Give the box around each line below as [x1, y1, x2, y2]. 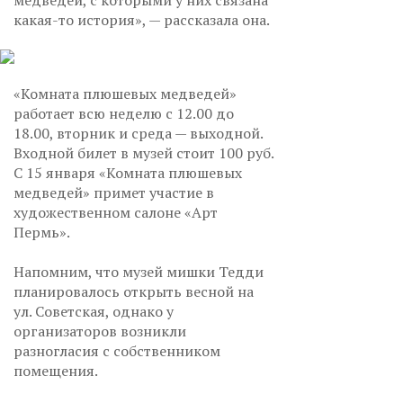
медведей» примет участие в [13, 183, 214, 202]
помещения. [13, 361, 101, 381]
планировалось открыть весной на [13, 282, 254, 301]
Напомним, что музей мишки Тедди [13, 262, 264, 282]
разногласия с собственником [13, 341, 220, 361]
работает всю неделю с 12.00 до [13, 103, 234, 123]
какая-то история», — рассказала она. [13, 10, 273, 30]
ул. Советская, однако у [13, 301, 174, 321]
